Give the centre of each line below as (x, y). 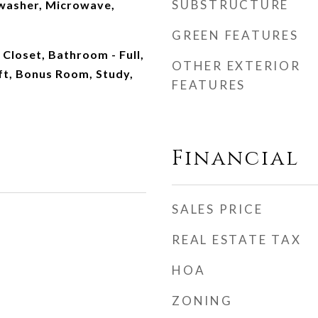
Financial (236, 159)
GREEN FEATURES (235, 35)
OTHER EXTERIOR (236, 66)
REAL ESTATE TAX (237, 240)
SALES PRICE (218, 209)
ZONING (202, 301)
